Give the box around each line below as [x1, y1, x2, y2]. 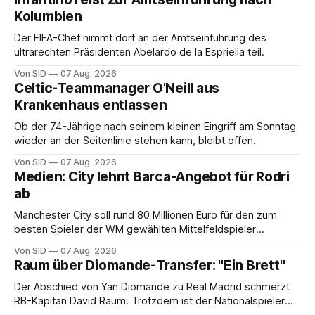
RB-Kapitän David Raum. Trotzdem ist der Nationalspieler [14, 295, 285, 308]
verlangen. [14, 237, 64, 250]
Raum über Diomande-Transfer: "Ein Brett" [14, 257, 285, 274]
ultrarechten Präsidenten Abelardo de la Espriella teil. [14, 46, 264, 59]
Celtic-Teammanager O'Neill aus [14, 80, 220, 97]
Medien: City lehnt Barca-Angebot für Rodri [14, 169, 290, 186]
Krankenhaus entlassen [14, 97, 167, 114]
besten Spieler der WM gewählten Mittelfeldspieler [14, 223, 256, 236]
